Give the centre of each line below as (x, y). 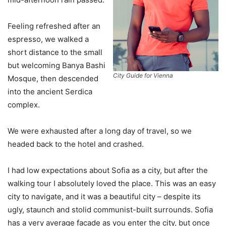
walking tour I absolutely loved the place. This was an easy (112, 184)
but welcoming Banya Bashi (56, 66)
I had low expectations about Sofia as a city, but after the (108, 171)
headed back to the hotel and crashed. (76, 144)
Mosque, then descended (53, 79)
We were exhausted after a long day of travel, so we (100, 131)
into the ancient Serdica (50, 92)
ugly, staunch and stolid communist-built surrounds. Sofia (110, 210)
